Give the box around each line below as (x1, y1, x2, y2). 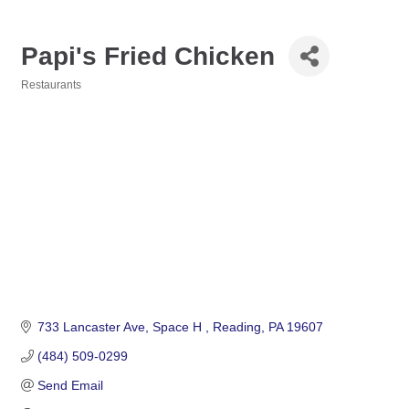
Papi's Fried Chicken (21, 41, 275, 70)
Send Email (37, 378, 103, 393)
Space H (152, 320, 205, 335)
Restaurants (21, 79, 81, 91)
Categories (20, 91, 78, 103)
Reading (212, 320, 261, 335)
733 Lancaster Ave (37, 320, 145, 335)
